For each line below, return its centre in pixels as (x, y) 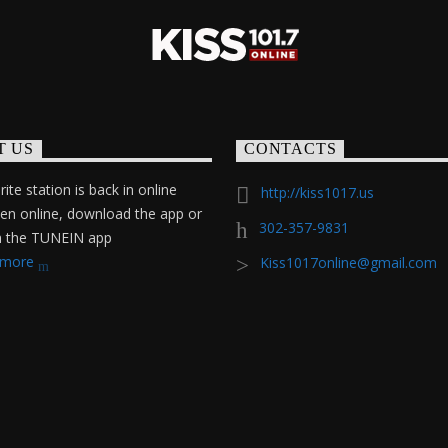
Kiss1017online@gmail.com (349, 263)
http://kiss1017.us (318, 193)
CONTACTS (290, 149)
